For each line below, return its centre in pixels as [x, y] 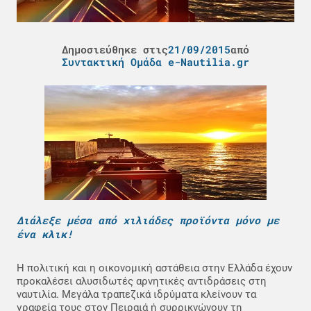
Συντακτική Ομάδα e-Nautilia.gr [155, 61]
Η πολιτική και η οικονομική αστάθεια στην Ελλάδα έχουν [154, 268]
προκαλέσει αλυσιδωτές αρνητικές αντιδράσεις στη [142, 281]
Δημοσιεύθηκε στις [115, 49]
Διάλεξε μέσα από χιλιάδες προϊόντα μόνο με [148, 220]
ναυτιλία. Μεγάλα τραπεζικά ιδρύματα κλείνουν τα [136, 294]
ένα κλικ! [45, 234]
